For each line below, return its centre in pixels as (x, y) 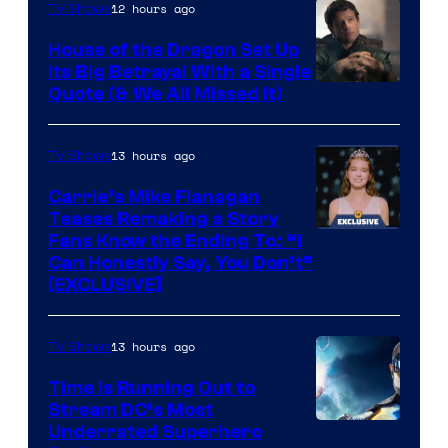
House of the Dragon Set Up (173, 50)
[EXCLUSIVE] (105, 285)
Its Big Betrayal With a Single (179, 72)
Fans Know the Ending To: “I (175, 241)
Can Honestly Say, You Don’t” (180, 263)
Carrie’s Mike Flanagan (154, 197)
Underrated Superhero (155, 432)
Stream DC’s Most (130, 410)
